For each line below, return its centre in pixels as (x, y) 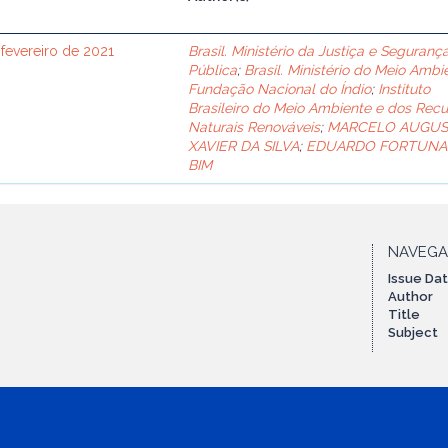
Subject (413, 332)
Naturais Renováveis (254, 127)
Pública (213, 70)
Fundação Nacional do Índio (280, 89)
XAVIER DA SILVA (244, 146)
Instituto (404, 89)
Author (410, 296)
